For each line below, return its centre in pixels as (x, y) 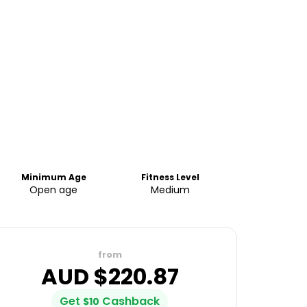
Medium (171, 190)
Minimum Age (53, 177)
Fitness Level (171, 177)
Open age (54, 190)
